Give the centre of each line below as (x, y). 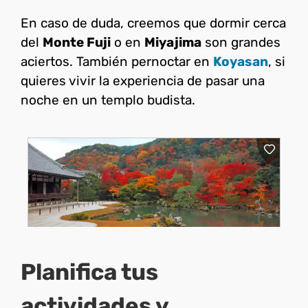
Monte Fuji (77, 42)
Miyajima (173, 42)
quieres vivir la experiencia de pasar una (143, 80)
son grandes (241, 42)
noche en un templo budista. (108, 100)
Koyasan (241, 61)
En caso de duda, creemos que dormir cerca (153, 23)
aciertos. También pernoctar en (117, 61)
